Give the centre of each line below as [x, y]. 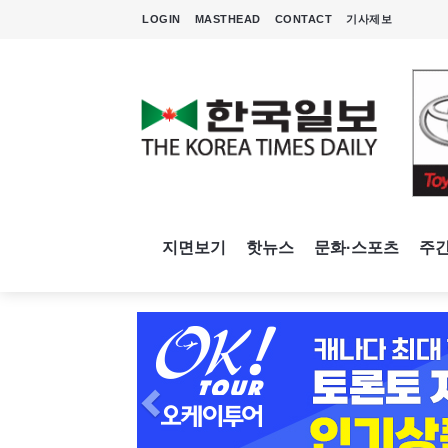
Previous [185, 324]
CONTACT [303, 19]
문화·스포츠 [356, 247]
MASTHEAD [227, 19]
